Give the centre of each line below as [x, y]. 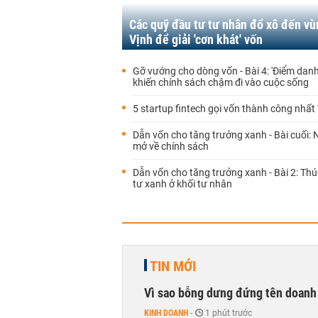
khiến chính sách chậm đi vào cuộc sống [221, 82]
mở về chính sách [171, 146]
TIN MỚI [173, 266]
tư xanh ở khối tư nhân [182, 184]
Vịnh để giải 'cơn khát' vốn [196, 39]
